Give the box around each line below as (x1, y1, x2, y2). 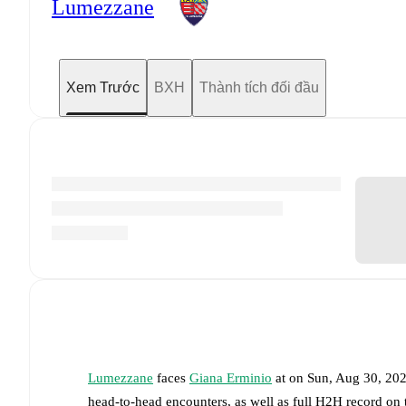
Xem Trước (66, 79, 140, 95)
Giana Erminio (189, 370, 272, 385)
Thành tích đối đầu (199, 79, 319, 95)
